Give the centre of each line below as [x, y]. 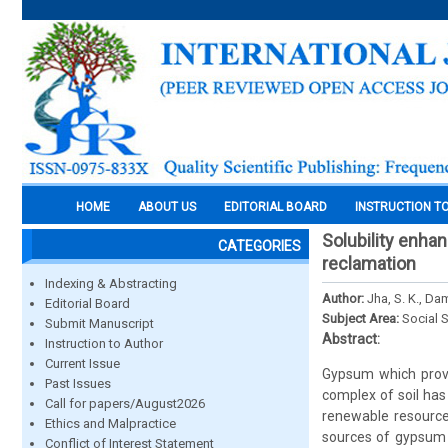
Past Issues [78, 383]
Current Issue [82, 363]
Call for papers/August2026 [125, 403]
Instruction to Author [104, 343]
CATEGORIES [259, 246]
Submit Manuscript [99, 323]
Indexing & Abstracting [111, 283]
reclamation [369, 263]
